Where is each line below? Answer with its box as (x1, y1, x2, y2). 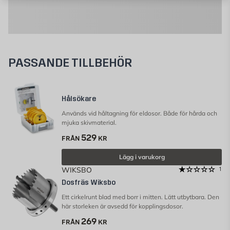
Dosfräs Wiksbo (62, 178, 116, 187)
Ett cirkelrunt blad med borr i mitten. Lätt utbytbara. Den (62, 193, 219, 201)
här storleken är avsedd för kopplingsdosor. (62, 202, 183, 210)
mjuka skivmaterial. (62, 119, 117, 126)
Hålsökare (62, 94, 96, 103)
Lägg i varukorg (119, 153, 165, 161)
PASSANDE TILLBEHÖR (8, 55, 132, 70)
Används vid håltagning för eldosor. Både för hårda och (62, 109, 217, 117)
